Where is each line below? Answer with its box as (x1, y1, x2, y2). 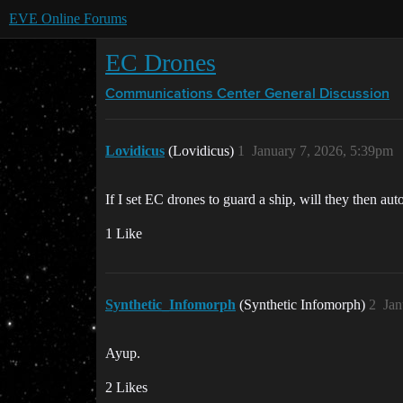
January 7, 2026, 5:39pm (252, 143, 393, 158)
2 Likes (105, 380, 148, 395)
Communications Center (105, 87, 261, 102)
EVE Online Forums (9, 11, 127, 26)
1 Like (105, 226, 142, 241)
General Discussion (264, 87, 390, 102)
